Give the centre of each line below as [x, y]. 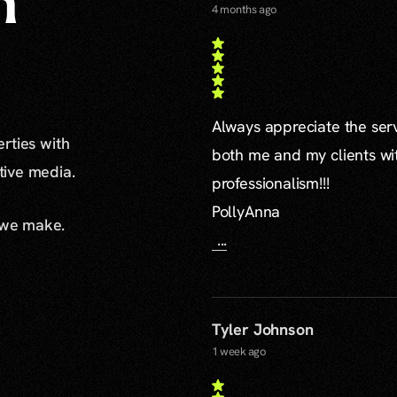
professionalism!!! [270, 183]
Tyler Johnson [262, 329]
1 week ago [239, 351]
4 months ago [244, 9]
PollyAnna [246, 211]
